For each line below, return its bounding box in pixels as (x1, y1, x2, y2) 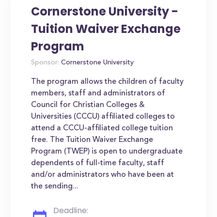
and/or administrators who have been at (31, 171, 174, 179)
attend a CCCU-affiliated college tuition (31, 124, 173, 132)
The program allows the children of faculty (31, 78, 184, 86)
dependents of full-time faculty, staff (31, 159, 165, 167)
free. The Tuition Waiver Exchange (31, 136, 154, 144)
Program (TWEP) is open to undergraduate (31, 148, 183, 155)
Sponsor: (31, 60, 60, 66)
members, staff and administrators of (31, 90, 166, 97)
